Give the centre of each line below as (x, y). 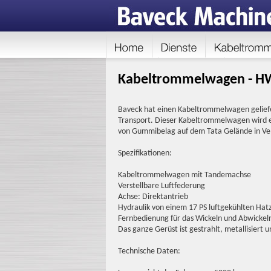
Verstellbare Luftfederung (161, 186)
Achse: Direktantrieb (153, 197)
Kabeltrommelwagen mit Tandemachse (184, 175)
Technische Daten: (149, 251)
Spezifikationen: (145, 153)
